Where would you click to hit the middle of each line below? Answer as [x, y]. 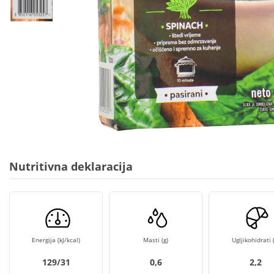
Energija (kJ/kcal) [56, 240]
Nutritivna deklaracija [71, 166]
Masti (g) [156, 240]
